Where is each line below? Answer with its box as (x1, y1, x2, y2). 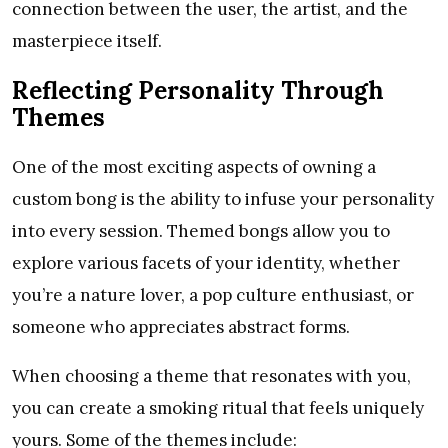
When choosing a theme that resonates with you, (12, 364, 411, 387)
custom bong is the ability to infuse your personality (12, 187, 434, 210)
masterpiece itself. (12, 29, 162, 52)
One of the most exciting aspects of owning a (12, 155, 376, 178)
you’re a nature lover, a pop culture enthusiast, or (12, 283, 414, 306)
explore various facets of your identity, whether (12, 251, 400, 274)
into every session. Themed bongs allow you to (12, 219, 390, 242)
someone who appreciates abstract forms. (12, 315, 354, 338)
